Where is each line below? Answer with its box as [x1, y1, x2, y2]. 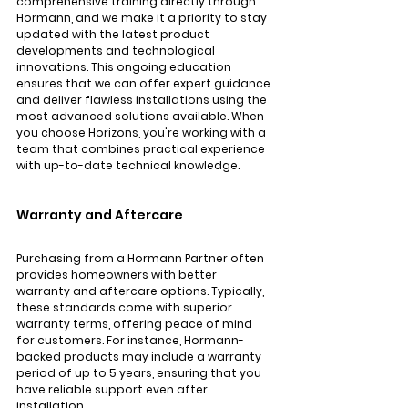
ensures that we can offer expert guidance [16, 76, 273, 92]
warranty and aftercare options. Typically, [16, 283, 267, 300]
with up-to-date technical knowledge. [16, 158, 240, 174]
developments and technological [16, 43, 218, 59]
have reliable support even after [16, 382, 210, 398]
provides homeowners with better [16, 267, 219, 283]
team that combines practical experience [16, 141, 268, 158]
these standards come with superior [16, 300, 235, 316]
